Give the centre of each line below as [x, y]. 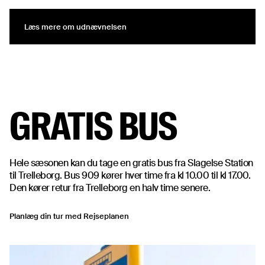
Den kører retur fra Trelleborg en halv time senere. [110, 188]
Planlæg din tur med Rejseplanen [69, 216]
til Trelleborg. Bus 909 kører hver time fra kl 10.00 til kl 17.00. [130, 175]
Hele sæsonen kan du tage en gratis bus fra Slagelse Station [131, 163]
